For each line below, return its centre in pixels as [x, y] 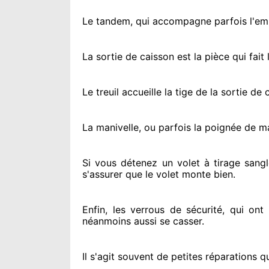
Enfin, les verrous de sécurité [153, 210]
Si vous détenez [120, 163]
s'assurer [102, 174]
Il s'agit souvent [118, 256]
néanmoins [107, 221]
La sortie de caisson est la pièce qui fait [173, 56]
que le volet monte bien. [179, 174]
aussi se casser [166, 221]
